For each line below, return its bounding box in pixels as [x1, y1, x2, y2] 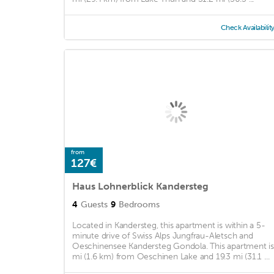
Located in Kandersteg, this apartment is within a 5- [72, 220, 265, 231]
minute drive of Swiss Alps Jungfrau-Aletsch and [72, 231, 253, 242]
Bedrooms [119, 199, 160, 210]
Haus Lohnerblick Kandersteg [72, 180, 209, 193]
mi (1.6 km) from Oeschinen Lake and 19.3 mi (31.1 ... [72, 251, 270, 262]
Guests [81, 199, 108, 210]
